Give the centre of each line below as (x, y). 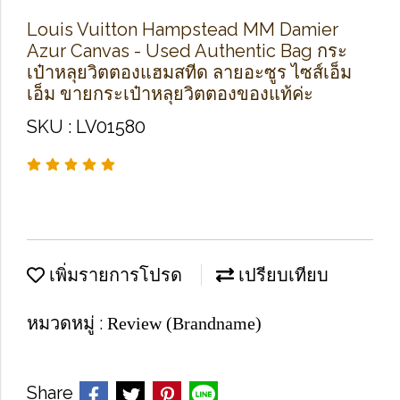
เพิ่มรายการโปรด (113, 275)
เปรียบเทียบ (281, 275)
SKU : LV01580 (86, 127)
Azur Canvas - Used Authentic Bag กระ (187, 51)
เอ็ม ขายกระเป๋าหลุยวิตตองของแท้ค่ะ (170, 94)
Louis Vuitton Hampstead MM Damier (183, 29)
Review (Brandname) (184, 323)
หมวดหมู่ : (67, 323)
